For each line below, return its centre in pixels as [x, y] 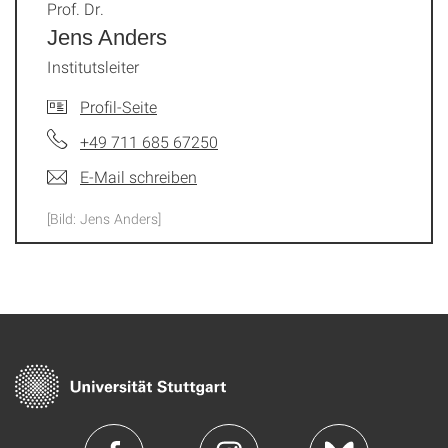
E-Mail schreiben [138, 176]
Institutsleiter [93, 66]
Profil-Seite [118, 106]
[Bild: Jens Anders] [104, 218]
